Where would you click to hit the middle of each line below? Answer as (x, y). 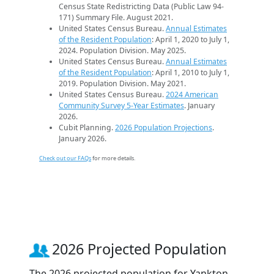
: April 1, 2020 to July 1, (191, 40)
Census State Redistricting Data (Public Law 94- (141, 7)
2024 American (192, 95)
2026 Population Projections (164, 128)
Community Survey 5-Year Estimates (121, 106)
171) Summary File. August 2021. (116, 18)
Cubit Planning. (87, 128)
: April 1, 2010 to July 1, (191, 73)
